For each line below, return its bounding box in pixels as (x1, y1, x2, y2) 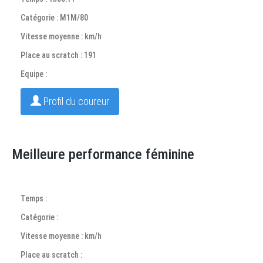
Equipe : (21, 69, 47, 79)
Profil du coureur (41, 95, 109, 107)
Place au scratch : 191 (21, 50, 96, 60)
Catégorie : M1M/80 (21, 13, 88, 22)
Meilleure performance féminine (12, 146, 194, 163)
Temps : (21, 194, 47, 203)
